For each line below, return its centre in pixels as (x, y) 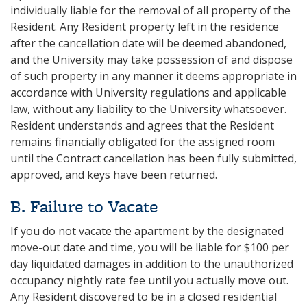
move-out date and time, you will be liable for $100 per (150, 247)
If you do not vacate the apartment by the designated (147, 231)
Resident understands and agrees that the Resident (142, 125)
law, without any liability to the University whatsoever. (148, 109)
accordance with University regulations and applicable (148, 93)
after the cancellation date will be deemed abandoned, (148, 43)
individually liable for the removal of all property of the (150, 10)
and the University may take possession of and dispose (151, 60)
